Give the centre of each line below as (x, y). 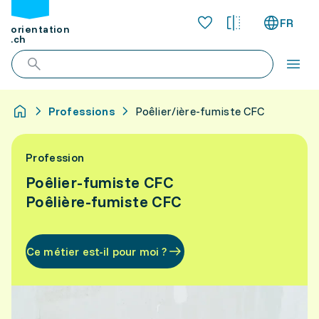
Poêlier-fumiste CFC (100, 182)
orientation (41, 30)
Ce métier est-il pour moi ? (97, 251)
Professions (82, 111)
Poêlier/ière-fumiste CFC (200, 111)
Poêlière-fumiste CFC (104, 202)
